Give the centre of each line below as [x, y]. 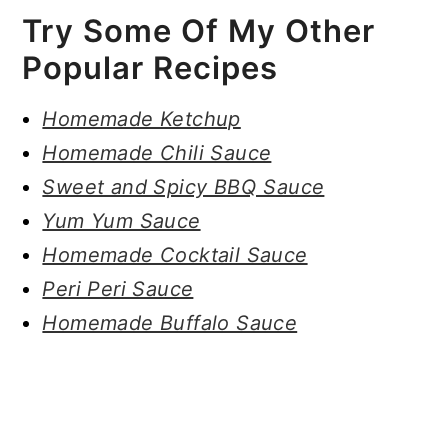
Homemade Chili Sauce [157, 152]
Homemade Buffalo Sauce [170, 322]
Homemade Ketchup [141, 118]
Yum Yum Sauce [121, 220]
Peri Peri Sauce [118, 288]
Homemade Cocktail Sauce [175, 254]
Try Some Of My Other [199, 30]
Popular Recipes [150, 67]
